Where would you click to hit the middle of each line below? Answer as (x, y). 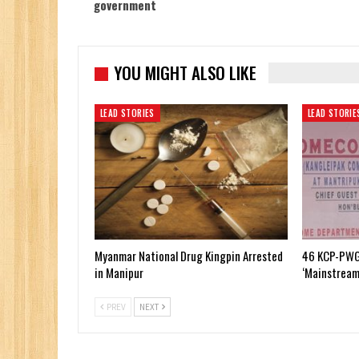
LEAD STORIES (127, 113)
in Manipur (119, 272)
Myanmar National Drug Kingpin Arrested (189, 256)
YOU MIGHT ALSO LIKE (185, 73)
